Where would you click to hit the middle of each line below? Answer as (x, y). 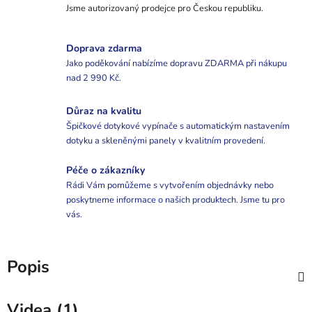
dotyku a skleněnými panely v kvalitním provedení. (166, 141)
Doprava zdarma (104, 49)
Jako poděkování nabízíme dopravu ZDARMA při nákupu (177, 64)
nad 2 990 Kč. (94, 78)
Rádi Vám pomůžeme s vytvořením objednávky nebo (170, 186)
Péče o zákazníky (106, 171)
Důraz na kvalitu (104, 111)
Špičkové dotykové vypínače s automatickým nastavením (178, 126)
